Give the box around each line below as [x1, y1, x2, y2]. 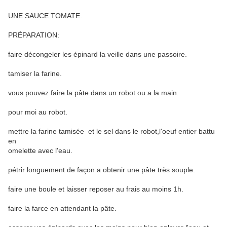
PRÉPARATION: [8, 31, 59, 40]
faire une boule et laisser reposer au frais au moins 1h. [8, 185, 183, 194]
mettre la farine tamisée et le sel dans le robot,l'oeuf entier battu [8, 127, 215, 136]
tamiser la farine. [8, 69, 62, 78]
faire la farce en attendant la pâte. [8, 204, 117, 213]
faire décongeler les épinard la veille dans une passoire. [8, 50, 187, 59]
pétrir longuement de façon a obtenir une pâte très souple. [8, 166, 195, 174]
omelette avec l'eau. [8, 146, 72, 155]
